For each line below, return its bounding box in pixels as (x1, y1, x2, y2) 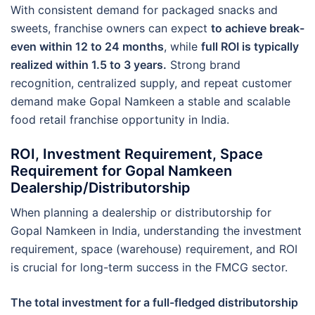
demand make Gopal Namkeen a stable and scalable (11, 94, 290, 108)
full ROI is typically (201, 39, 299, 53)
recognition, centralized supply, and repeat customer (11, 75, 292, 90)
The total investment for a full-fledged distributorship (11, 295, 298, 309)
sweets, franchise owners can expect (11, 20, 211, 35)
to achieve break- (211, 20, 304, 35)
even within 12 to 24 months (11, 39, 164, 53)
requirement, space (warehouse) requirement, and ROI (11, 241, 297, 256)
